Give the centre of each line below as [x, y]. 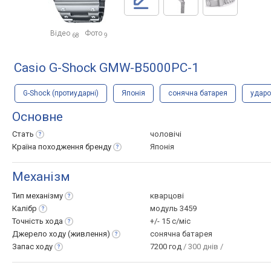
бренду [98, 147]
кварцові [167, 196]
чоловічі [166, 134]
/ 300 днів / [203, 247]
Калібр [24, 208]
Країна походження [49, 147]
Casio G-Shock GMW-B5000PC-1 [106, 68]
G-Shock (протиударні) [61, 93]
